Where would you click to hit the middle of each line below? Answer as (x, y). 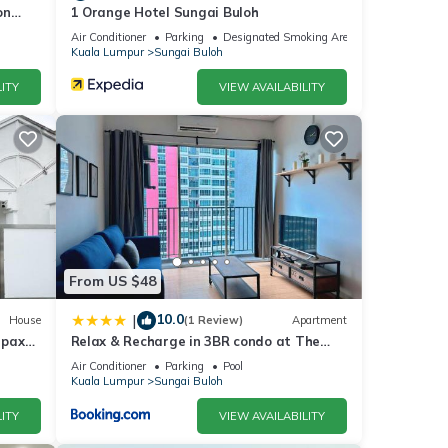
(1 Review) (213, 320)
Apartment (319, 320)
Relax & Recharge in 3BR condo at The (195, 340)
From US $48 (112, 281)
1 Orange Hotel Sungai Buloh (164, 11)
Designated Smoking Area (288, 36)
